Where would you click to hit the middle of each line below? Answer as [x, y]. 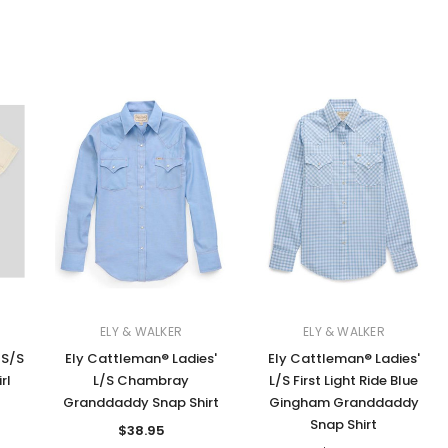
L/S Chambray [141, 381]
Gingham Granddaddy [343, 403]
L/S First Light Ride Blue [344, 381]
